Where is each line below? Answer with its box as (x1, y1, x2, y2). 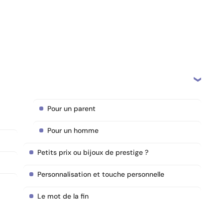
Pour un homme (47, 126, 99, 135)
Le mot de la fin (37, 192, 89, 201)
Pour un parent (47, 104, 96, 113)
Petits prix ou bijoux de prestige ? (37, 148, 148, 157)
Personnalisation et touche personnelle (37, 170, 164, 179)
